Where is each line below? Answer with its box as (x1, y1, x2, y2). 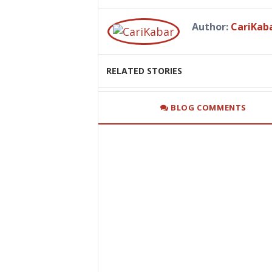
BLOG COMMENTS (168, 101, 247, 113)
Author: (191, 19, 231, 33)
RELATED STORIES (106, 65, 182, 77)
